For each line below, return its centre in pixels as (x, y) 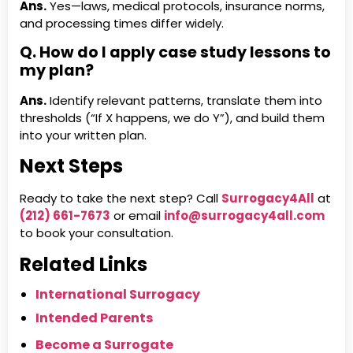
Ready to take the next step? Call (121, 199)
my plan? (57, 71)
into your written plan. (83, 136)
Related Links (84, 264)
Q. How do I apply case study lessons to (175, 53)
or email (137, 216)
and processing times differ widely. (122, 23)
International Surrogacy (118, 294)
